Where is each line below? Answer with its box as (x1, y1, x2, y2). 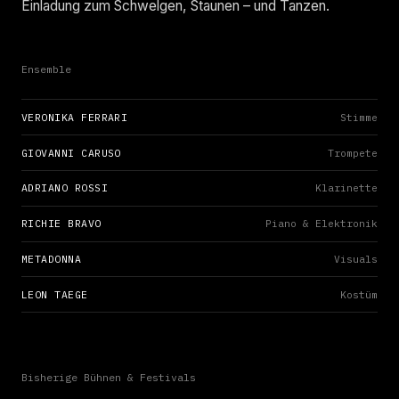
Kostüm (340, 288, 378, 301)
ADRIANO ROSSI (21, 181, 108, 195)
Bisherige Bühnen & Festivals (21, 370, 196, 385)
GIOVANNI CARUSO (21, 145, 121, 159)
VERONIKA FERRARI (21, 110, 128, 124)
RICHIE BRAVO (21, 216, 102, 231)
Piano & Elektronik (265, 217, 378, 231)
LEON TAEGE (21, 287, 88, 301)
